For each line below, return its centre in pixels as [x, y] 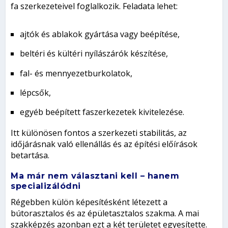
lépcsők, [36, 92]
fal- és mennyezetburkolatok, [76, 73]
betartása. [30, 155]
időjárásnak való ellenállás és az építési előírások [104, 144]
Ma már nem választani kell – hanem [95, 176]
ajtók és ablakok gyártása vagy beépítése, [100, 34]
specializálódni [46, 186]
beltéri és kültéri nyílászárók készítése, [94, 54]
